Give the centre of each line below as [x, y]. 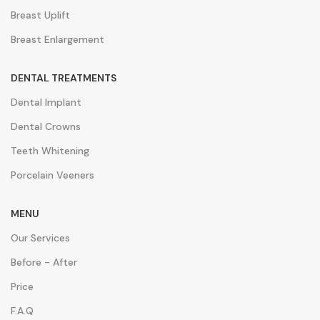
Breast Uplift [40, 15]
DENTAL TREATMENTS [64, 77]
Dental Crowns [46, 126]
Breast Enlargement [57, 39]
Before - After [44, 262]
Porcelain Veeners [52, 175]
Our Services [40, 237]
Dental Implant [46, 102]
